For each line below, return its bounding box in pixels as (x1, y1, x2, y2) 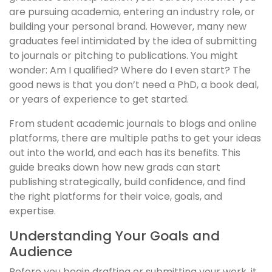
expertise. (9, 204, 56, 219)
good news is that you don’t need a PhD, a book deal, (9, 78, 259, 92)
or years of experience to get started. (9, 92, 189, 107)
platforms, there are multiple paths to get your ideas (9, 131, 261, 146)
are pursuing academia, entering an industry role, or (9, 5, 255, 19)
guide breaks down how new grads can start (9, 160, 220, 175)
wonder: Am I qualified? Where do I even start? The (9, 63, 251, 78)
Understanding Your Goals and (9, 226, 220, 246)
